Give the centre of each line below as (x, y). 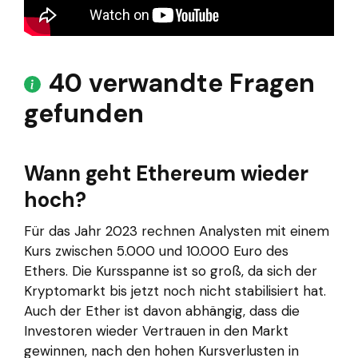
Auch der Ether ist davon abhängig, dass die (162, 311)
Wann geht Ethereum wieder (166, 174)
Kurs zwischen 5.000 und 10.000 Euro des (156, 251)
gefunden (84, 114)
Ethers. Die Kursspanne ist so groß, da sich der (171, 271)
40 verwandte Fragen (182, 84)
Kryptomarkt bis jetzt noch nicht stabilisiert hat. (175, 291)
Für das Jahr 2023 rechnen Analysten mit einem (177, 231)
